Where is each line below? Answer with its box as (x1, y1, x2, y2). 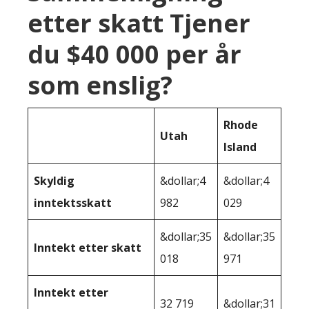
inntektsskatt (34, 195, 112, 211)
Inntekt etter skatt (34, 240, 141, 256)
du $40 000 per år (28, 37, 241, 72)
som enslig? (28, 68, 172, 103)
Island (223, 139, 257, 155)
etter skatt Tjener (28, 6, 250, 41)
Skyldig (34, 173, 74, 189)
